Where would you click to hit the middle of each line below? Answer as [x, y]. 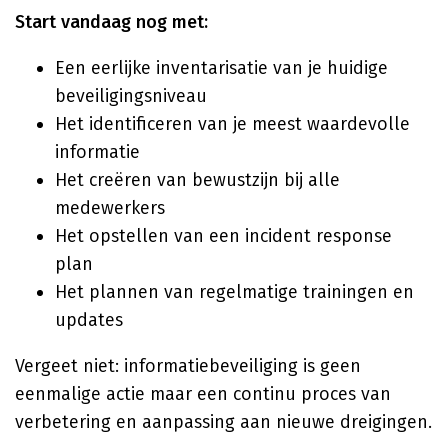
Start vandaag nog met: [111, 22]
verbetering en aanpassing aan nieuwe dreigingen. [223, 422]
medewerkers [110, 208]
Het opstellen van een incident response [223, 236]
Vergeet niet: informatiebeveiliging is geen [188, 366]
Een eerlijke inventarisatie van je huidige [221, 68]
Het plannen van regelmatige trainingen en [234, 292]
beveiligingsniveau [131, 96]
